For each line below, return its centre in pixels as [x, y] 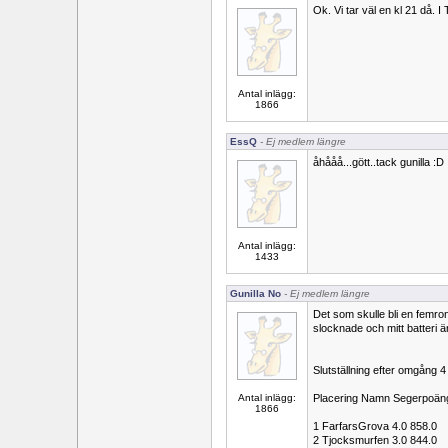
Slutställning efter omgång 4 [379, 370]
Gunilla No [255, 293]
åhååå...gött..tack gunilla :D [378, 162]
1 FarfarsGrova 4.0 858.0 [375, 426]
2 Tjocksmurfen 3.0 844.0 [375, 440]
